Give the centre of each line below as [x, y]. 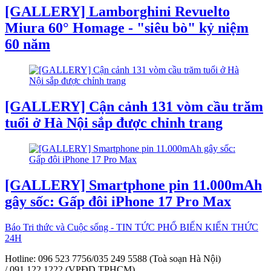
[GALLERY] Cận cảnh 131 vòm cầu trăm [134, 106]
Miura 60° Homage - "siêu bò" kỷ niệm [127, 28]
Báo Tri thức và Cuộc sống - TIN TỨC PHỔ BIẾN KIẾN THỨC [132, 227]
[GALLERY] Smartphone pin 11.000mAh [133, 185]
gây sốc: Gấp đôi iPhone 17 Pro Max [118, 201]
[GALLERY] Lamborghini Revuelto [117, 12]
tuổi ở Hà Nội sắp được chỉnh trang [114, 122]
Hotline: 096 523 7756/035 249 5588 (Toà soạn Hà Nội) [113, 258]
